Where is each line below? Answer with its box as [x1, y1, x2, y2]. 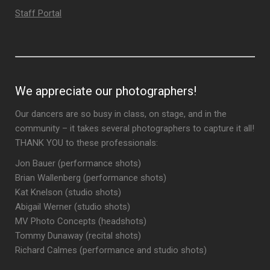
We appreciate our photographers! [15, 84, 196, 99]
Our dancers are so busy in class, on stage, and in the [15, 108, 227, 120]
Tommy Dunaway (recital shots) [15, 230, 141, 242]
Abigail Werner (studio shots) [15, 201, 130, 213]
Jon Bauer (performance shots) [15, 158, 141, 169]
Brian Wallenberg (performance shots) [15, 172, 166, 184]
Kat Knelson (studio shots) [15, 187, 121, 198]
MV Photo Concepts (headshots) [15, 216, 146, 227]
